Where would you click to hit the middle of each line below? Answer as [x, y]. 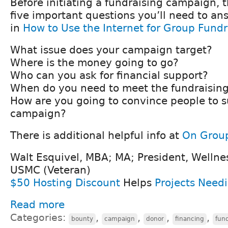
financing [190, 219]
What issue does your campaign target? [111, 50]
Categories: [39, 217]
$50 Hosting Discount [65, 182]
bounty [82, 219]
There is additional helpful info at [96, 135]
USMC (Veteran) [50, 170]
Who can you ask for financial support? [109, 75]
